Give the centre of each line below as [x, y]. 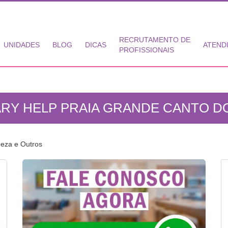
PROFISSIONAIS [147, 50]
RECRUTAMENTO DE [155, 40]
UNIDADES [22, 45]
